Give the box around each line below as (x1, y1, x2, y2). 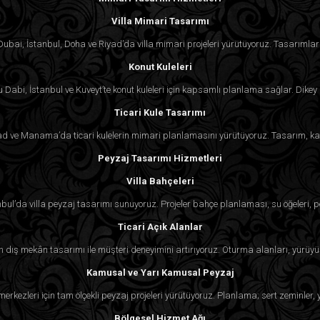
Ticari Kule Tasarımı (114, 106, 206, 118)
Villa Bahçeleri (126, 175, 194, 186)
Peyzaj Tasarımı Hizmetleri (98, 152, 222, 164)
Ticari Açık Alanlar (117, 221, 203, 232)
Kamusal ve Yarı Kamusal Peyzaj (86, 266, 234, 278)
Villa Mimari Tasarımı (111, 15, 209, 26)
